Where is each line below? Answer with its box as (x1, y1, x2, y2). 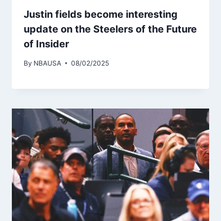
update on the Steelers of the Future (24, 23, 197, 36)
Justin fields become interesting (24, 8, 178, 21)
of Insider (24, 38, 69, 50)
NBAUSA (34, 59, 62, 67)
